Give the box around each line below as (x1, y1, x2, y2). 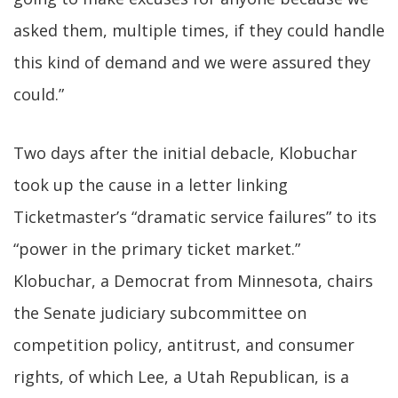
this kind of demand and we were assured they (13, 52, 370, 73)
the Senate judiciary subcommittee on (13, 302, 306, 323)
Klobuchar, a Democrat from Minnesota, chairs (13, 270, 373, 291)
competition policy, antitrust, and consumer (13, 334, 354, 355)
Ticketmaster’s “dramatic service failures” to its (13, 206, 377, 227)
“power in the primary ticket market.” (13, 238, 300, 259)
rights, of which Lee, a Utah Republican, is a (13, 366, 349, 387)
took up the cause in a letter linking (13, 174, 288, 195)
